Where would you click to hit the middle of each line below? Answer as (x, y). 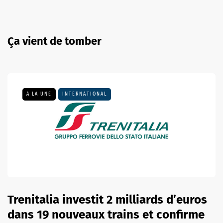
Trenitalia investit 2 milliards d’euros (107, 199)
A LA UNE (39, 94)
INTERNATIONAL (85, 94)
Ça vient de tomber (55, 41)
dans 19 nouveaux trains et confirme (106, 214)
